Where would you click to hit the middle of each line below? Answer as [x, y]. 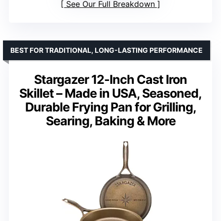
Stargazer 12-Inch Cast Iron [110, 80]
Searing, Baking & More [110, 121]
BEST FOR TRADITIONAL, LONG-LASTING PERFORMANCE [107, 50]
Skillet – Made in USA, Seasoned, [110, 93]
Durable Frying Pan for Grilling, [110, 107]
